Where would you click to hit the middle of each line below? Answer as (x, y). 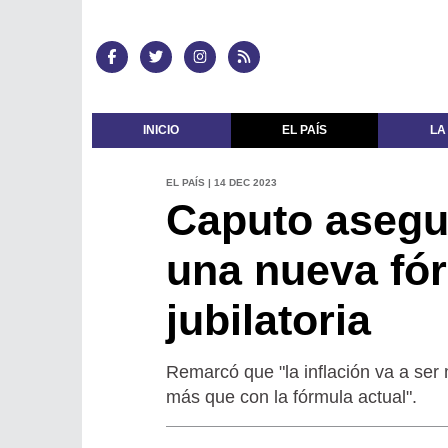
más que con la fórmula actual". (291, 396)
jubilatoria (268, 319)
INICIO (161, 130)
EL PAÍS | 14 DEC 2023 (221, 182)
